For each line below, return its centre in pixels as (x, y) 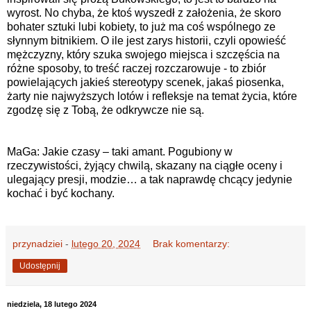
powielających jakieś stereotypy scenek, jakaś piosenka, (145, 83)
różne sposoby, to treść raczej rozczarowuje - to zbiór (136, 69)
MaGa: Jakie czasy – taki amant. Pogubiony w (120, 152)
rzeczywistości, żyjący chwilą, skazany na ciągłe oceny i (145, 166)
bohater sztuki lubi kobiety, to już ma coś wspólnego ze (141, 27)
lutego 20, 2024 (106, 243)
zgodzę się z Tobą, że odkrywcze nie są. (106, 110)
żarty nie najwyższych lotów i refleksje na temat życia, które (152, 96)
